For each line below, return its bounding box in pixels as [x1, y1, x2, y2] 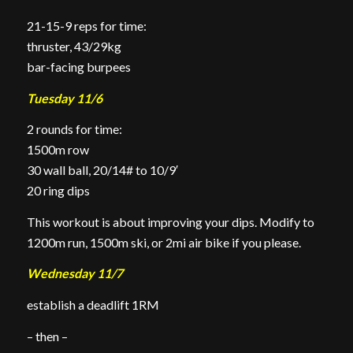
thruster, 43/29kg [26, 39, 121, 54]
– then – [26, 328, 68, 344]
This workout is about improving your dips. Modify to [26, 214, 314, 229]
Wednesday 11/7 [26, 266, 123, 281]
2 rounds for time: [26, 121, 122, 137]
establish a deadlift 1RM [26, 296, 159, 312]
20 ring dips [26, 183, 90, 199]
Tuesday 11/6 [26, 90, 102, 106]
